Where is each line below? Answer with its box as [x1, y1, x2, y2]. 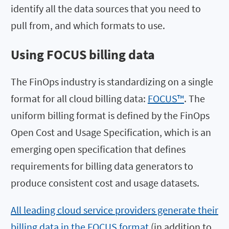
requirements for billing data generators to [11, 159, 193, 172]
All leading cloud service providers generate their [11, 203, 218, 216]
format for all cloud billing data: [11, 91, 148, 105]
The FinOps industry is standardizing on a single [11, 75, 213, 88]
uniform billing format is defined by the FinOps [11, 108, 210, 122]
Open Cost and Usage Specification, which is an [11, 125, 211, 139]
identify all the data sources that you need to [11, 2, 201, 15]
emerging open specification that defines [11, 142, 186, 155]
